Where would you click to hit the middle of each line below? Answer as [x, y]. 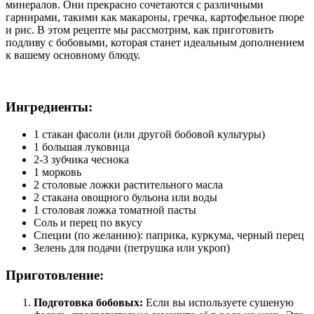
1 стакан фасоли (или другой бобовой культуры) [149, 135]
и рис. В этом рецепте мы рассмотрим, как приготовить [139, 29]
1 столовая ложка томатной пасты [115, 210]
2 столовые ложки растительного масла [128, 185]
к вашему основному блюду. [73, 55]
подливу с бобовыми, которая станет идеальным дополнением [155, 42]
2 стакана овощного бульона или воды [125, 198]
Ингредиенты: [49, 107]
